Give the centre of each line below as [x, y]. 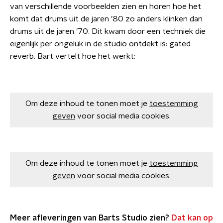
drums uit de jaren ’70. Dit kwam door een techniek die [108, 31]
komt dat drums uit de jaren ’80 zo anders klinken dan [106, 19]
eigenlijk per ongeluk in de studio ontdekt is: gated [100, 44]
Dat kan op [191, 218]
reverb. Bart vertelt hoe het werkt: [73, 56]
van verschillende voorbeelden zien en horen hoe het [106, 6]
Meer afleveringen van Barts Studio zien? [90, 218]
